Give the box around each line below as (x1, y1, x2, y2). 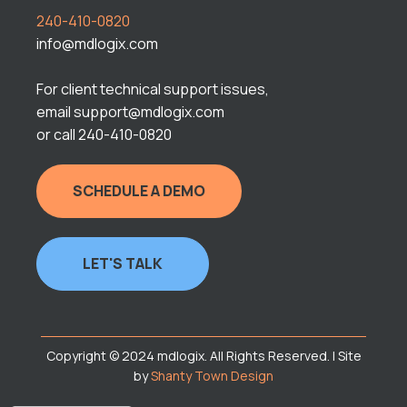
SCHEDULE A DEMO (73, 181, 205, 202)
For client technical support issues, (36, 79, 269, 100)
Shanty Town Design (151, 367, 273, 385)
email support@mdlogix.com (36, 102, 224, 123)
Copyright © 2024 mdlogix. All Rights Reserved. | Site (45, 347, 362, 365)
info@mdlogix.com (36, 34, 158, 55)
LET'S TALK (83, 253, 163, 274)
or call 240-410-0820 (36, 124, 172, 145)
